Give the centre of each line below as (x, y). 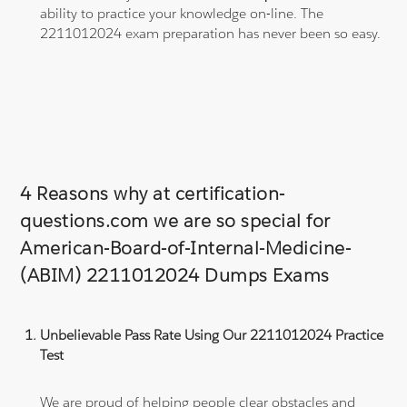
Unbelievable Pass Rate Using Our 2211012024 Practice (212, 334)
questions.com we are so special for (175, 220)
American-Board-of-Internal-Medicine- (186, 248)
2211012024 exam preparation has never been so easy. (211, 33)
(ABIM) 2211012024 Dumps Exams (175, 275)
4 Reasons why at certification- (153, 193)
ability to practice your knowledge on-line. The (182, 13)
